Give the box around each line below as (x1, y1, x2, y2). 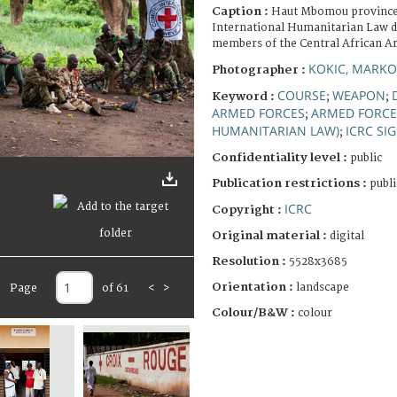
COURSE (277, 86, 326, 104)
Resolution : (212, 253, 286, 269)
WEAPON (332, 86, 385, 104)
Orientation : (212, 279, 296, 294)
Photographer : (212, 62, 308, 77)
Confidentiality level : (212, 150, 347, 165)
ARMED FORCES (212, 104, 305, 121)
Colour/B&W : (212, 305, 298, 320)
